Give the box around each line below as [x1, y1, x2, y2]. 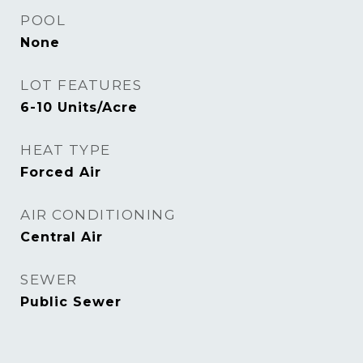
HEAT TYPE [20, 142, 111, 158]
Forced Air [20, 164, 101, 180]
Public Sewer [20, 294, 122, 310]
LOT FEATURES [20, 77, 142, 93]
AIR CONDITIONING [20, 207, 176, 223]
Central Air [20, 229, 103, 245]
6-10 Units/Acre [20, 100, 138, 115]
